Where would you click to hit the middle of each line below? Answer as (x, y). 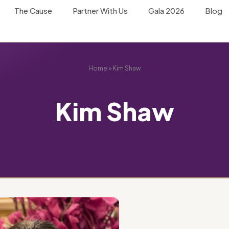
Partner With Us (100, 10)
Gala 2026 (166, 10)
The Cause (33, 10)
